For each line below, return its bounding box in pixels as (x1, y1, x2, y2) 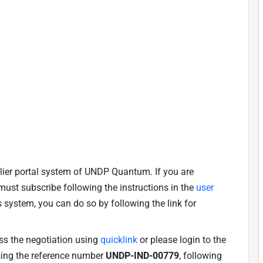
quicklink (100, 234, 137, 245)
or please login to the (137, 234, 226, 245)
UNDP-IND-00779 (106, 249, 179, 261)
